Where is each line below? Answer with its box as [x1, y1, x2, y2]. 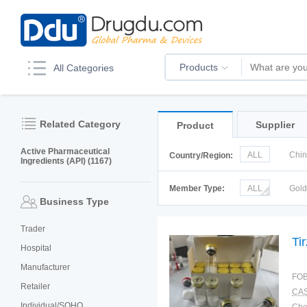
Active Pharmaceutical [21, 147, 110, 156]
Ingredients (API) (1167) [21, 156, 112, 166]
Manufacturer [21, 262, 70, 272]
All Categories [53, 62, 114, 73]
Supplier [255, 119, 295, 130]
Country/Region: [169, 151, 233, 160]
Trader [21, 224, 45, 234]
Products [179, 62, 218, 73]
